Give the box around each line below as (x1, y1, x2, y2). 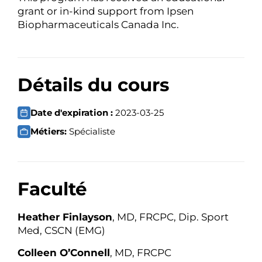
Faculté (18, 178, 87, 201)
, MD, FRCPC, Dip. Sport (112, 211, 229, 223)
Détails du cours (18, 74, 169, 96)
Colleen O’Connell (18, 246, 110, 258)
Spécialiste (69, 126, 115, 137)
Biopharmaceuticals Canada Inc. (18, 18, 179, 30)
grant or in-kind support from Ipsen (18, 5, 194, 17)
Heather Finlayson (18, 211, 112, 223)
